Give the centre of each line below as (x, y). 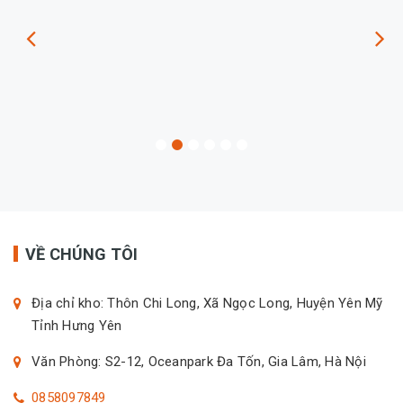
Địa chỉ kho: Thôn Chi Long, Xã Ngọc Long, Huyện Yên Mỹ (207, 304)
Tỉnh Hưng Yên (77, 326)
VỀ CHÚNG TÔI (82, 255)
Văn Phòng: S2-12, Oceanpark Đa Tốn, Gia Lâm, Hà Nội (199, 362)
